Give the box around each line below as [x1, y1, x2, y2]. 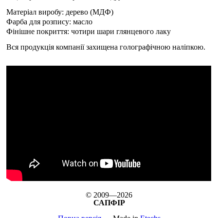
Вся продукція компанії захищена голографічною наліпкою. [6, 43, 206, 52]
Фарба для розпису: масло [6, 18, 93, 26]
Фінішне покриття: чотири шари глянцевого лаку [6, 27, 171, 36]
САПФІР [93, 199, 125, 207]
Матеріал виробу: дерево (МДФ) [6, 8, 114, 17]
